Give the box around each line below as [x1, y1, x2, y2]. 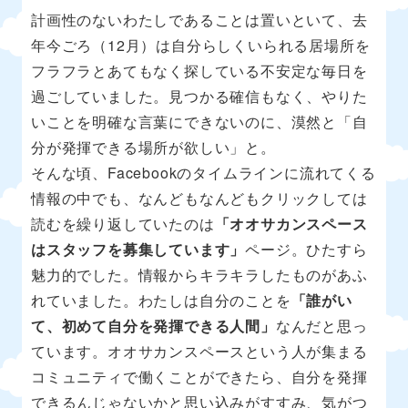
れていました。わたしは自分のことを [31, 289, 291, 311]
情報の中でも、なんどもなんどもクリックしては [31, 187, 368, 209]
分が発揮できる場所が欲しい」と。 [31, 136, 276, 158]
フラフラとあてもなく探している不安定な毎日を [31, 59, 368, 81]
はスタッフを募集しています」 [31, 238, 246, 260]
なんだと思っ [275, 314, 368, 336]
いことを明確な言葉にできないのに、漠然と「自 [31, 110, 368, 132]
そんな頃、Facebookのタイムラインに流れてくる [31, 161, 376, 183]
